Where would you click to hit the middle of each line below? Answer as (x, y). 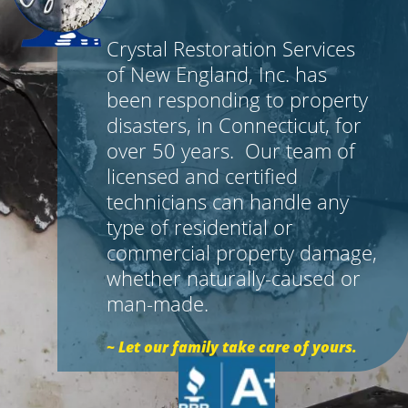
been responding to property (237, 99)
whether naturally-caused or (234, 278)
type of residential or (200, 227)
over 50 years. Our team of (231, 150)
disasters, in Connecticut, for (234, 125)
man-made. (158, 303)
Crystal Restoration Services (231, 48)
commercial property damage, (242, 252)
